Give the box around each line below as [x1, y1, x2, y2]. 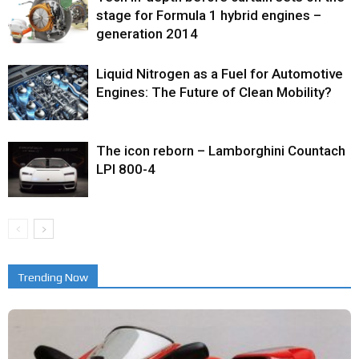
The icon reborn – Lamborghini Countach [96, 142, 345, 159]
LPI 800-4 [96, 160, 155, 177]
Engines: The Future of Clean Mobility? [96, 83, 332, 100]
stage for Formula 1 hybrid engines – [96, 6, 321, 23]
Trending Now [18, 270, 88, 284]
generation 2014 [96, 25, 198, 42]
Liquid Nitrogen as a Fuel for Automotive [96, 65, 343, 82]
